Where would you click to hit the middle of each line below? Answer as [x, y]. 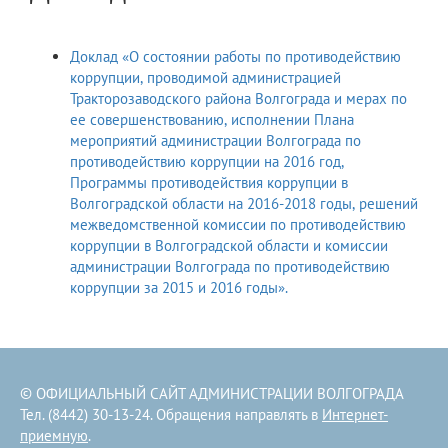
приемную [54, 436]
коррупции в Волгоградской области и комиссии [229, 246]
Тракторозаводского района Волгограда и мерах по [238, 99]
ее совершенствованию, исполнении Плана [212, 120]
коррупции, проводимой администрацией [205, 78]
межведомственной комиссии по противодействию [238, 225]
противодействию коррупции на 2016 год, [207, 162]
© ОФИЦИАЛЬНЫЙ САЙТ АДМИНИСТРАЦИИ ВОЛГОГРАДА [212, 394]
